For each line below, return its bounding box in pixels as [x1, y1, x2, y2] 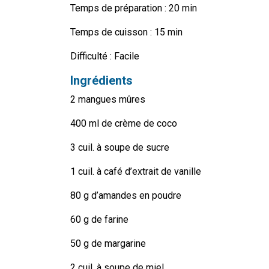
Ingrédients [70, 73, 133, 88]
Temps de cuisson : [70, 26, 152, 38]
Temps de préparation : [70, 2, 169, 14]
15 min [152, 26, 183, 38]
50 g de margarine [70, 238, 146, 250]
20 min [169, 2, 197, 14]
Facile [114, 50, 139, 62]
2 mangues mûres [70, 94, 145, 106]
